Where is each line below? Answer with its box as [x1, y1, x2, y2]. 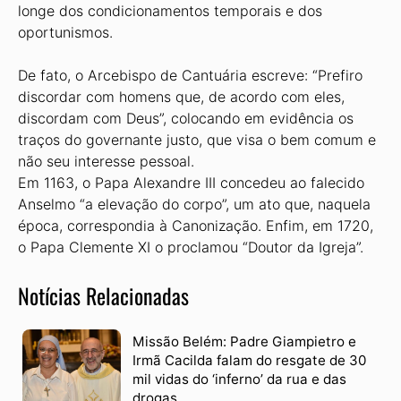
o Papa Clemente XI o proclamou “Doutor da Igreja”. [18, 238, 363, 256]
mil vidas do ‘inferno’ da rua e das [132, 370, 346, 388]
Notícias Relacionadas [18, 279, 189, 311]
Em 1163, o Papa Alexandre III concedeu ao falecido [18, 174, 364, 192]
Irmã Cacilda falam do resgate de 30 [132, 351, 366, 369]
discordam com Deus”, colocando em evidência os [18, 109, 354, 127]
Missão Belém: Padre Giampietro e [132, 332, 356, 350]
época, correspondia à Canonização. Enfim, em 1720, [18, 217, 373, 235]
